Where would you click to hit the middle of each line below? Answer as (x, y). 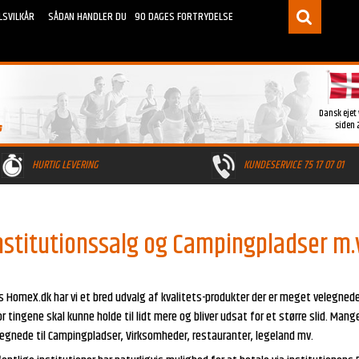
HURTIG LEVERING (65, 165)
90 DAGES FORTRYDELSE (184, 16)
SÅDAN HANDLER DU (87, 16)
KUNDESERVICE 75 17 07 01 (294, 165)
